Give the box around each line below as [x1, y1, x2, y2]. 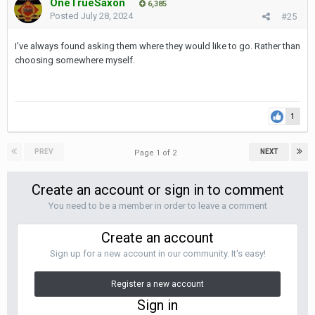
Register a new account [111, 279, 204, 289]
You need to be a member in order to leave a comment [48, 200, 267, 211]
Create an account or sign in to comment [31, 181, 284, 198]
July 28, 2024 [81, 11, 133, 21]
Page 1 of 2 [134, 148, 181, 157]
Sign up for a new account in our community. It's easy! [49, 248, 266, 259]
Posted [50, 11, 81, 21]
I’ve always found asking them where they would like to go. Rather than [15, 41, 300, 51]
